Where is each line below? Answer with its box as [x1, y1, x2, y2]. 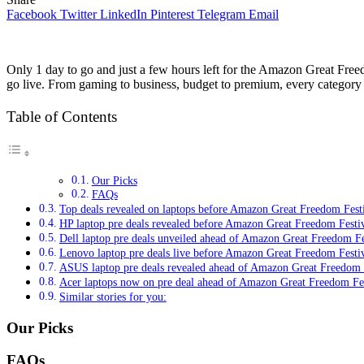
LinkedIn [100, 7, 147, 22]
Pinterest [150, 7, 194, 22]
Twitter [60, 7, 97, 22]
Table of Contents [6, 107, 117, 125]
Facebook [6, 7, 57, 22]
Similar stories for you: [58, 289, 167, 303]
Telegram [197, 7, 245, 22]
